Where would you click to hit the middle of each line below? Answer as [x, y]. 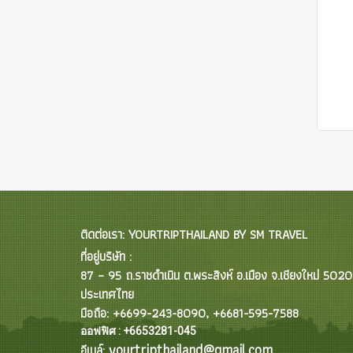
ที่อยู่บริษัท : [106, 256]
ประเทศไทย [107, 294]
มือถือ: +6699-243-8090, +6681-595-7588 [190, 313]
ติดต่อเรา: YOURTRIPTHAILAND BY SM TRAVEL [194, 234]
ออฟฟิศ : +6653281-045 [138, 331]
